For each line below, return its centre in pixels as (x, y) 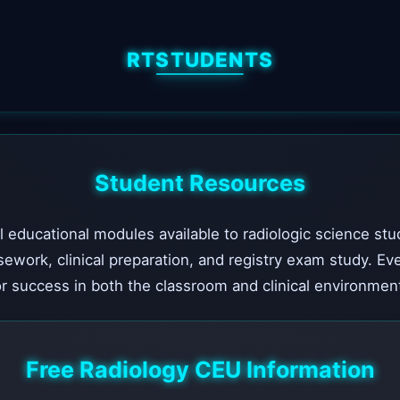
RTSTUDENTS (200, 59)
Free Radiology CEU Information (200, 370)
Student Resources (200, 183)
